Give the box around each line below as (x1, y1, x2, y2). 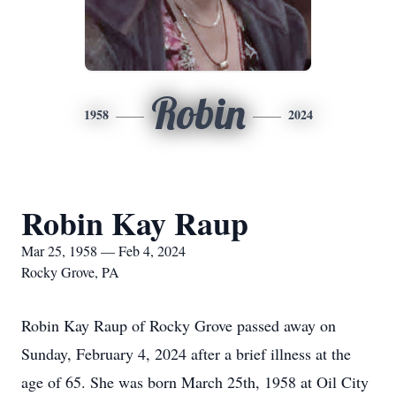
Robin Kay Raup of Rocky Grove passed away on (21, 315, 336, 336)
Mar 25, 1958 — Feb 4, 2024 (21, 241, 186, 260)
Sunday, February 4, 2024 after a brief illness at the (21, 343, 351, 364)
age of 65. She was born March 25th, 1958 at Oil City (21, 371, 369, 392)
